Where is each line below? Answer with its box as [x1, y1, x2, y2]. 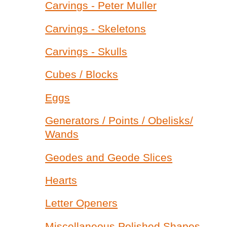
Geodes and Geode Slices [45, 151, 173, 163]
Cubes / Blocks [45, 68, 119, 81]
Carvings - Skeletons [45, 22, 146, 34]
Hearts [45, 174, 78, 186]
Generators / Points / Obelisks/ [45, 115, 194, 127]
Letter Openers [45, 197, 118, 209]
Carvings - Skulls [45, 46, 128, 57]
